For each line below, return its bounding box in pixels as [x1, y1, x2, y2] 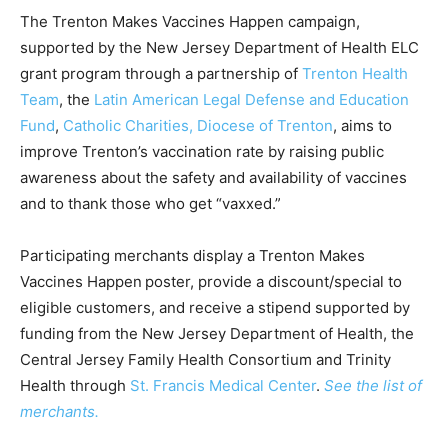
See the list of [324, 375, 422, 395]
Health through [20, 375, 130, 395]
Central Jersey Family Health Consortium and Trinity [20, 349, 391, 369]
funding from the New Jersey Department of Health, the [20, 323, 414, 343]
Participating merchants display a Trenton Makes [20, 245, 365, 265]
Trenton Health [302, 63, 408, 83]
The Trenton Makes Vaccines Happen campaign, [20, 11, 360, 31]
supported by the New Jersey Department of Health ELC [20, 37, 419, 57]
